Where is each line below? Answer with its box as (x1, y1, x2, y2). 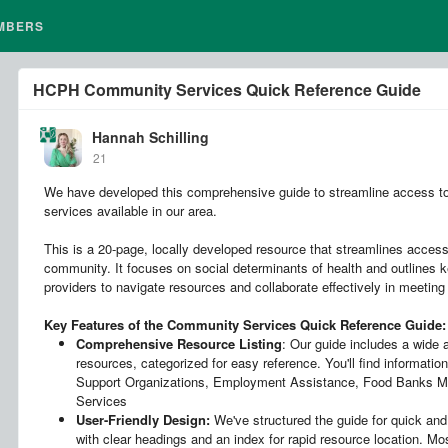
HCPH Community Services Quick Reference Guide (33, 78, 421, 101)
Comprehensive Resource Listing (76, 334, 282, 353)
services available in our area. (44, 201, 217, 220)
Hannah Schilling (92, 127, 209, 147)
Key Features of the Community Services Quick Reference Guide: (44, 315, 446, 334)
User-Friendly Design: (76, 410, 210, 429)
